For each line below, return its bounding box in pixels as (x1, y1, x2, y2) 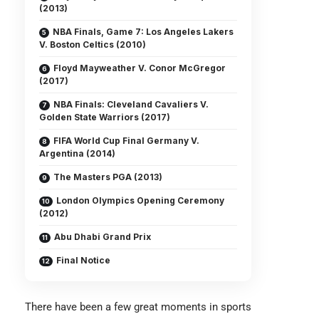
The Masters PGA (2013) (53, 172, 162, 182)
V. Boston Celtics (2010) (39, 39, 146, 50)
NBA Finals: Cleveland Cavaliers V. (53, 99, 209, 110)
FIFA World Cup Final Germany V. (53, 135, 199, 146)
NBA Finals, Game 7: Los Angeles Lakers (53, 26, 234, 37)
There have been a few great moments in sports (25, 300, 251, 313)
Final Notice (56, 255, 110, 266)
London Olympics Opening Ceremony (56, 195, 224, 206)
